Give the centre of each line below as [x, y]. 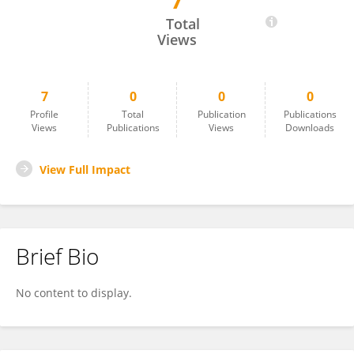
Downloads [310, 128]
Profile [44, 114]
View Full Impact [85, 169]
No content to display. [74, 293]
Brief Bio [57, 256]
